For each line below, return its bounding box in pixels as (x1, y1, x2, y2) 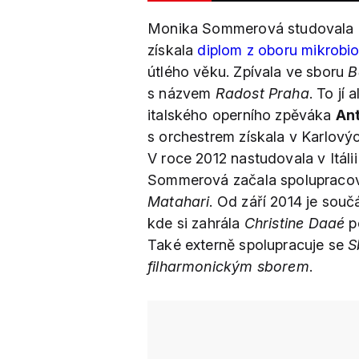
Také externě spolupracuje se (147, 236, 349, 253)
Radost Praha (215, 85, 309, 102)
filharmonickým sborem (147, 258, 309, 275)
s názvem (147, 85, 216, 102)
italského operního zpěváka (147, 107, 336, 123)
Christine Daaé (244, 215, 345, 232)
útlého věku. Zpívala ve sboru (147, 63, 349, 80)
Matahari (147, 193, 210, 210)
